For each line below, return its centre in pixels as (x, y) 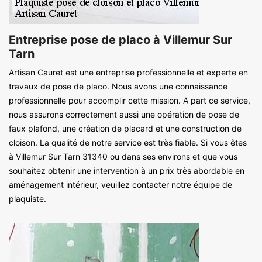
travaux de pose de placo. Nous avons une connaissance (118, 86)
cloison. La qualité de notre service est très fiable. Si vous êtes (128, 142)
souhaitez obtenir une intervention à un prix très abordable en (127, 170)
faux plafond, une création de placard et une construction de (125, 128)
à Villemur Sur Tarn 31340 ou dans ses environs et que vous (123, 156)
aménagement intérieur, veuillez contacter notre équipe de (120, 184)
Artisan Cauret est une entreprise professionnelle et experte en (128, 72)
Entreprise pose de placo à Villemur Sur (120, 39)
